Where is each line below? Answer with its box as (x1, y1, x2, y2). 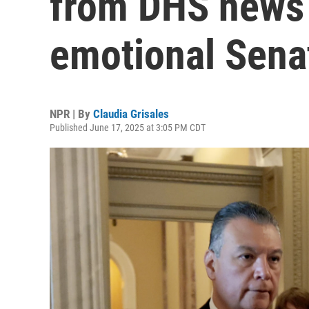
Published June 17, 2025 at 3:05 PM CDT (50, 122, 206, 133)
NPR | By (50, 107, 93, 121)
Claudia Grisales (93, 107, 169, 121)
